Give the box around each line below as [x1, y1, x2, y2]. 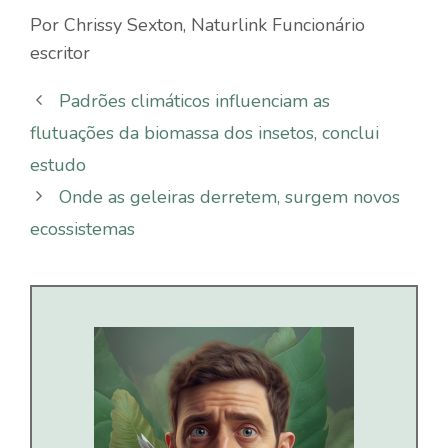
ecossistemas [30, 216, 135, 241]
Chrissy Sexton [64, 12, 183, 37]
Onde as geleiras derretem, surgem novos [58, 184, 400, 209]
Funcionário [267, 12, 365, 37]
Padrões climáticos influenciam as [58, 88, 330, 113]
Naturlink [191, 12, 267, 37]
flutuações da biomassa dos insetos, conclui [30, 120, 379, 145]
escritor [30, 40, 90, 65]
